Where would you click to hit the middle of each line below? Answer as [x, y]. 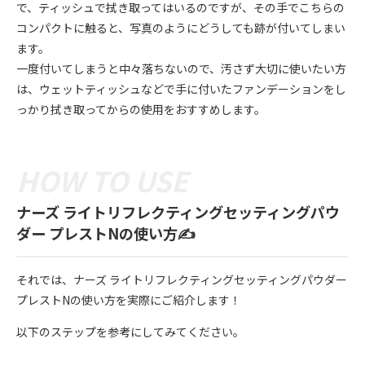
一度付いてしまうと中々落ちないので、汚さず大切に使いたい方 [181, 68]
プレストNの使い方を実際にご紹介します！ [129, 300]
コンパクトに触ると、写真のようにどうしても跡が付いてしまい [181, 27]
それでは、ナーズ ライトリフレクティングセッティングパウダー [182, 280]
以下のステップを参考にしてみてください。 [130, 332]
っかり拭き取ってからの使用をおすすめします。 [141, 109]
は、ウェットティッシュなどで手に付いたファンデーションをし [181, 88]
